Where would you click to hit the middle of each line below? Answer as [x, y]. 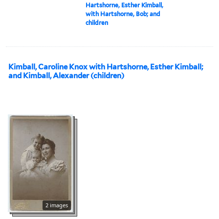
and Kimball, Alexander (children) [66, 76]
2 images [57, 205]
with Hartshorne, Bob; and [123, 14]
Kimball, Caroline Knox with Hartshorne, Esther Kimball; [106, 67]
